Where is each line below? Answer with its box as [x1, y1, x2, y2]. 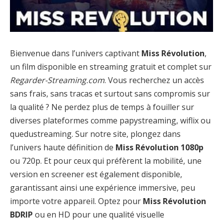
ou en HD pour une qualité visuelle [33, 209, 164, 220]
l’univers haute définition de [10, 141, 115, 153]
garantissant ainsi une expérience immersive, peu [10, 182, 195, 193]
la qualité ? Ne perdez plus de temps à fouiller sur [10, 101, 194, 112]
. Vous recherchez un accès [105, 74, 204, 86]
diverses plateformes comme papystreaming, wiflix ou [10, 114, 211, 126]
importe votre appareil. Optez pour [10, 195, 143, 207]
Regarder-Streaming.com [10, 74, 105, 86]
